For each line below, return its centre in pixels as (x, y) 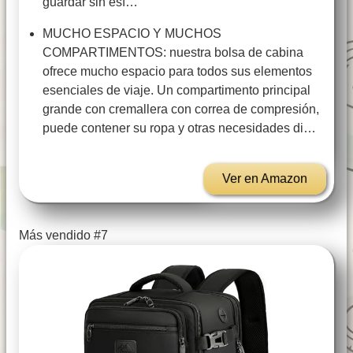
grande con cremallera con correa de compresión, (181, 110)
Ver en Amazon (265, 179)
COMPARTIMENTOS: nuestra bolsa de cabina (173, 53)
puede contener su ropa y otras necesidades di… (179, 128)
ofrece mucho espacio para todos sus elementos (177, 72)
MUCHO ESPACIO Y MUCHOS (132, 34)
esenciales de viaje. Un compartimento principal (176, 91)
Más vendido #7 (63, 236)
